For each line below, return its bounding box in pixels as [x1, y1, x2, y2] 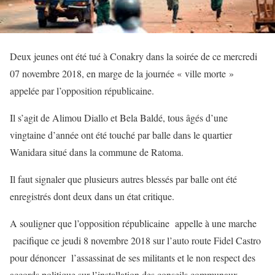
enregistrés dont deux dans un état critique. [10, 189, 174, 203]
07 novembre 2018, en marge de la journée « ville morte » [10, 66, 234, 80]
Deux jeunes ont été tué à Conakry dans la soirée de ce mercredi [10, 49, 257, 63]
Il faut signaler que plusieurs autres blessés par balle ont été [10, 172, 237, 185]
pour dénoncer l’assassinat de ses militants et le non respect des [10, 250, 255, 264]
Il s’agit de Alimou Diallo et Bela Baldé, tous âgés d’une [10, 110, 228, 124]
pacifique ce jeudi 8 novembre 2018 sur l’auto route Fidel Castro [10, 233, 261, 247]
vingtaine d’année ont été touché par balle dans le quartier [10, 128, 232, 141]
